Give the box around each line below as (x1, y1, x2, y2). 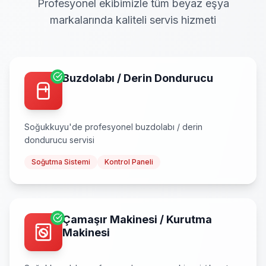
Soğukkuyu (24, 122, 69, 132)
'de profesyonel (69, 122, 135, 132)
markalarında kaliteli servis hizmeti (50, 14, 216, 26)
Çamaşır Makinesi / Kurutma (62, 213, 212, 226)
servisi (67, 135, 94, 145)
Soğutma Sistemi (31, 157, 90, 166)
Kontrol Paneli (104, 157, 153, 166)
